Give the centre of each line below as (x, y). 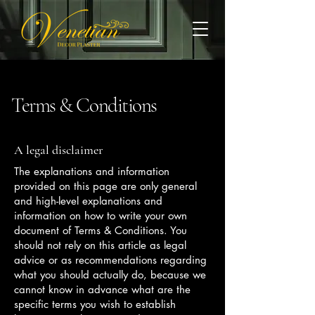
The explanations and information (92, 171)
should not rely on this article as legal (100, 245)
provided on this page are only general (105, 186)
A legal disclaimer (59, 150)
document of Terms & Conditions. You (101, 230)
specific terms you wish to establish (95, 304)
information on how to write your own (101, 216)
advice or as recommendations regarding (110, 260)
